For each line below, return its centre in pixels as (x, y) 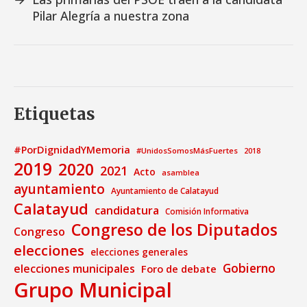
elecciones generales (139, 252)
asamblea (181, 172)
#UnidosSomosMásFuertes (187, 150)
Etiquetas (54, 114)
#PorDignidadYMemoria (72, 149)
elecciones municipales (74, 268)
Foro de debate (179, 268)
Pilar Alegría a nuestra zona (111, 15)
